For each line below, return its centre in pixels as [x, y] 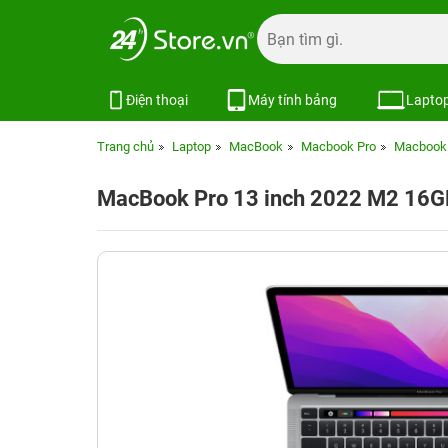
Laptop [191, 146]
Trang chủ [125, 146]
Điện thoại [157, 99]
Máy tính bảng [293, 99]
